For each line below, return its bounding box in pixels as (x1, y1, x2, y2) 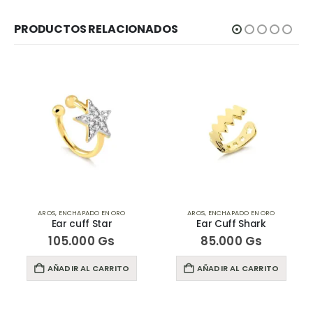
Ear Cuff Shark (196, 217, 266, 231)
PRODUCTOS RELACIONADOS (14, 21, 178, 38)
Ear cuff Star (51, 217, 112, 231)
